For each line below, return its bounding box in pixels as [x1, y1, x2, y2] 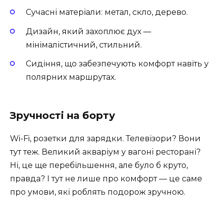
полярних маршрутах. [26, 72, 116, 82]
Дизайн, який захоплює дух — [26, 26, 151, 36]
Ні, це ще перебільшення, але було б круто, [10, 161, 188, 170]
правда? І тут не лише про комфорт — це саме [10, 174, 202, 184]
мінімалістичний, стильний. [26, 40, 142, 50]
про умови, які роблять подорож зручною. [10, 187, 185, 197]
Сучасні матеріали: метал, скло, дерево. [26, 7, 188, 17]
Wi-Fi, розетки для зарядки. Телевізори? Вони [10, 134, 201, 144]
